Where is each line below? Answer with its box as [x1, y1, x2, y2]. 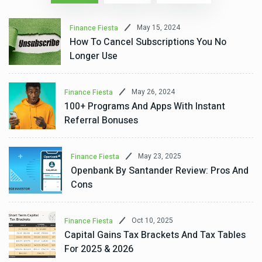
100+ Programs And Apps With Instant [64, 99, 225, 113]
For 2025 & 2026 [64, 242, 133, 256]
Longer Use [69, 49, 118, 63]
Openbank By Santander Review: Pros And [70, 163, 249, 178]
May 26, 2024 [132, 87, 175, 97]
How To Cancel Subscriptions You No [69, 35, 226, 49]
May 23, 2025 [137, 151, 181, 161]
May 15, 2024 [136, 22, 180, 33]
